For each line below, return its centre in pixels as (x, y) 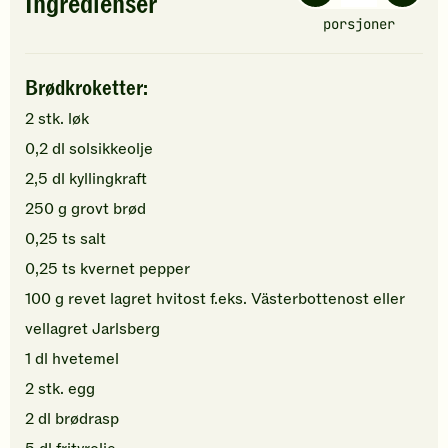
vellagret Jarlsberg (92, 328)
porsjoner (359, 23)
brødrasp (87, 418)
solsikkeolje (111, 148)
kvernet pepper (135, 268)
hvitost (181, 298)
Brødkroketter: (86, 88)
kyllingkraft (108, 178)
